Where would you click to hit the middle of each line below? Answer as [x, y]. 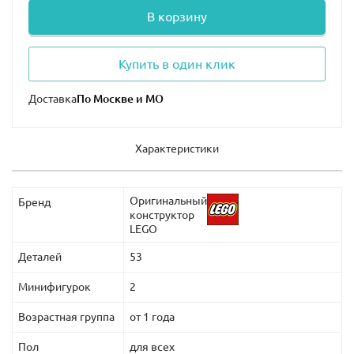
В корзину [177, 16]
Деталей [40, 256]
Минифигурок [55, 286]
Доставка [53, 98]
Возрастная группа [66, 316]
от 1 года [152, 316]
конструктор [162, 215]
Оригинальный [168, 200]
